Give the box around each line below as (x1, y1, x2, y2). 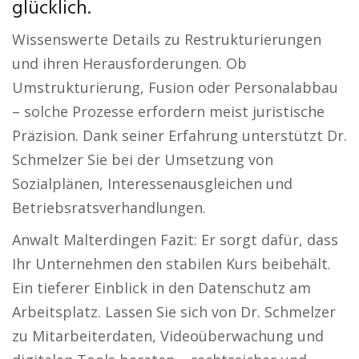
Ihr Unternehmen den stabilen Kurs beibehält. (12, 254, 331, 274)
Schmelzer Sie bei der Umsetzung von (12, 150, 273, 170)
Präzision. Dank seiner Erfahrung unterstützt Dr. (12, 126, 347, 146)
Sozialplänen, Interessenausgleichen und (12, 174, 292, 194)
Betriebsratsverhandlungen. (12, 198, 206, 218)
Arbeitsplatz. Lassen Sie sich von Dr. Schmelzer (12, 302, 336, 322)
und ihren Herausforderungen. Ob (12, 54, 247, 74)
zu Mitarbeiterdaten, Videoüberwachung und (12, 326, 324, 346)
